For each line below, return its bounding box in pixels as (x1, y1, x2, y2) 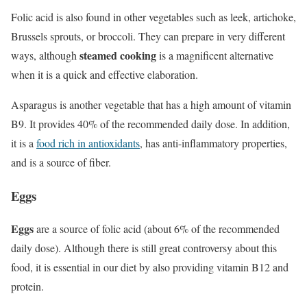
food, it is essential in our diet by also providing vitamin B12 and (11, 260, 288, 275)
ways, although (11, 48, 79, 62)
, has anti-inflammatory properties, (140, 136, 287, 150)
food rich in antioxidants (36, 136, 140, 150)
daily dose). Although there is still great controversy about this (11, 241, 277, 256)
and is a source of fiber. (11, 155, 111, 169)
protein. (11, 279, 44, 294)
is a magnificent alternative (156, 48, 273, 62)
